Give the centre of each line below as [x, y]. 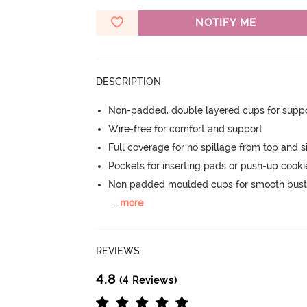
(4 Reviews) [147, 280]
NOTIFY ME [225, 22]
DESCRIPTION [129, 81]
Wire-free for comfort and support [186, 128]
